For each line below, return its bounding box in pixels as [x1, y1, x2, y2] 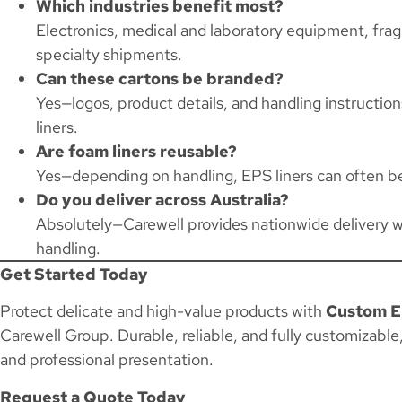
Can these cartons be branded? [36, 67, 284, 89]
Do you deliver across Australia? [36, 188, 289, 210]
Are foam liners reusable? [36, 140, 237, 162]
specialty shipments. [36, 43, 182, 65]
